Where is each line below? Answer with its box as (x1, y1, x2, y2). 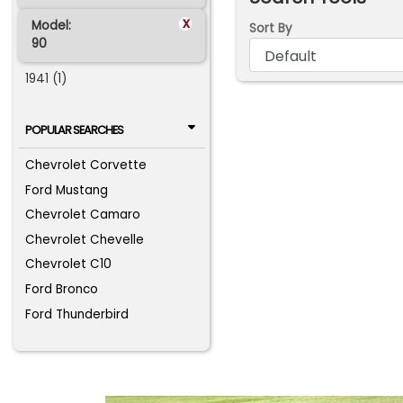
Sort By (248, 20, 292, 38)
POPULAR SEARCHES (24, 121, 123, 138)
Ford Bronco (25, 281, 99, 298)
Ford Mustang (25, 181, 109, 199)
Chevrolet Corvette (25, 157, 148, 175)
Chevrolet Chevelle (25, 230, 145, 248)
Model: (31, 17, 71, 35)
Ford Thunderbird (25, 305, 130, 323)
